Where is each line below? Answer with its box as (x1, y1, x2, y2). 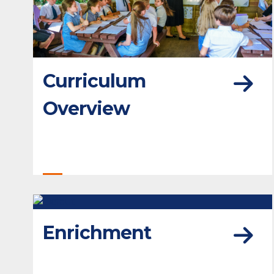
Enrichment (43, 221, 151, 245)
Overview (43, 97, 130, 120)
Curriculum (43, 70, 146, 93)
